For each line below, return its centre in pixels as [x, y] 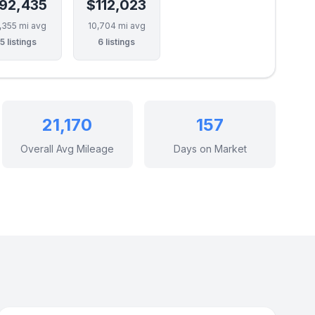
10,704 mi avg [116, 26]
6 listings [117, 42]
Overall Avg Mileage [67, 149]
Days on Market [210, 149]
